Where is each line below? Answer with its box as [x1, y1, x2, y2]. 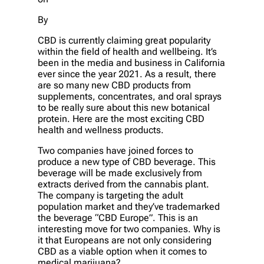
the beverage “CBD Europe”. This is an [38, 212, 198, 223]
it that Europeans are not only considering [38, 234, 212, 246]
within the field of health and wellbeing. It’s [38, 45, 217, 57]
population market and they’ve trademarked [38, 200, 220, 212]
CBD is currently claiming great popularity [38, 34, 210, 46]
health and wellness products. [38, 124, 164, 136]
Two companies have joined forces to [38, 144, 193, 156]
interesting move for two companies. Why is [38, 223, 220, 235]
